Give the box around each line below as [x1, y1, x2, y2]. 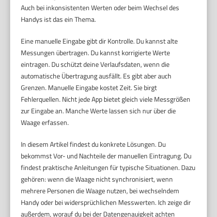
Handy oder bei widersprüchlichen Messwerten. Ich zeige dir [21, 197, 191, 207]
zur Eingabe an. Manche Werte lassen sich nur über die [21, 105, 176, 116]
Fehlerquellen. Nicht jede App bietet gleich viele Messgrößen [21, 93, 191, 104]
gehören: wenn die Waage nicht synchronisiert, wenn [21, 173, 173, 184]
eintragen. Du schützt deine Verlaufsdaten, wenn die [21, 59, 170, 69]
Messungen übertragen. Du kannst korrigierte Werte [21, 47, 170, 58]
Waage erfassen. [21, 117, 69, 127]
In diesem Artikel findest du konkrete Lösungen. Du [21, 139, 166, 149]
